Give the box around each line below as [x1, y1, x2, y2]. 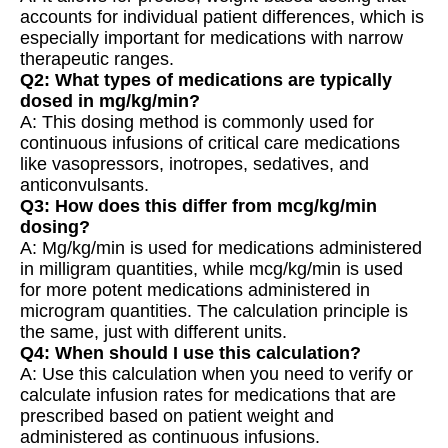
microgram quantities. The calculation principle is [20, 300, 408, 321]
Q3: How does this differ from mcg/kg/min [20, 195, 377, 216]
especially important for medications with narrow [20, 27, 403, 48]
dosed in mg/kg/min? [20, 90, 200, 111]
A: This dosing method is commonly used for [20, 111, 374, 132]
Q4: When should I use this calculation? [20, 342, 361, 363]
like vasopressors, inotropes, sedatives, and [20, 153, 369, 174]
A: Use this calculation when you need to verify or [20, 363, 413, 384]
